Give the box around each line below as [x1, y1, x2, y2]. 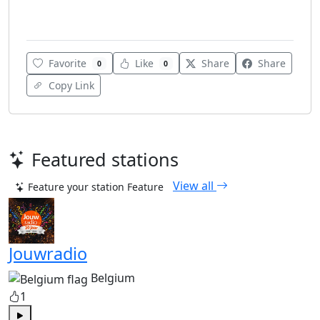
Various [31, 9, 64, 21]
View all [173, 177, 216, 194]
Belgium [91, 270, 135, 286]
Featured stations [31, 147, 179, 172]
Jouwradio [9, 242, 87, 266]
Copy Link [46, 79, 94, 93]
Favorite [49, 56, 86, 71]
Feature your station [28, 180, 124, 194]
